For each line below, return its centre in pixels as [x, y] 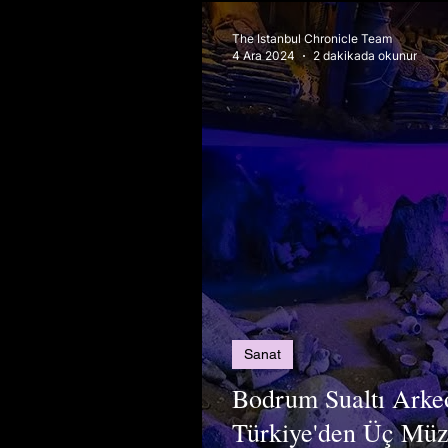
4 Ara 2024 [263, 55]
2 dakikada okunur [365, 55]
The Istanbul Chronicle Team [312, 38]
